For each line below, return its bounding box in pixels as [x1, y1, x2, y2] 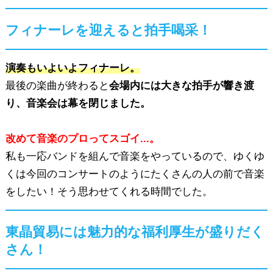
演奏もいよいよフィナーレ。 [5, 62, 140, 74]
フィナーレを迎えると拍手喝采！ [5, 22, 211, 38]
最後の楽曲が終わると [5, 79, 109, 91]
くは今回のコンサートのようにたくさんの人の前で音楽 [5, 168, 264, 180]
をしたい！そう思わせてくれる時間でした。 [5, 185, 213, 197]
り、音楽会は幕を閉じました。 [5, 97, 151, 109]
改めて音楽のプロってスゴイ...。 [5, 132, 160, 144]
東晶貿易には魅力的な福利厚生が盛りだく [5, 224, 264, 239]
